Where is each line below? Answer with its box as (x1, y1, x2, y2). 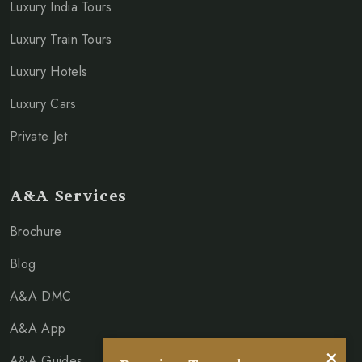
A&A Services (10, 181, 127, 208)
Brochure (10, 221, 62, 241)
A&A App (10, 318, 66, 338)
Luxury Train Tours (10, 29, 112, 48)
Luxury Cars (10, 94, 77, 113)
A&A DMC (10, 286, 72, 305)
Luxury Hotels (10, 61, 88, 81)
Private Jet (10, 126, 68, 145)
